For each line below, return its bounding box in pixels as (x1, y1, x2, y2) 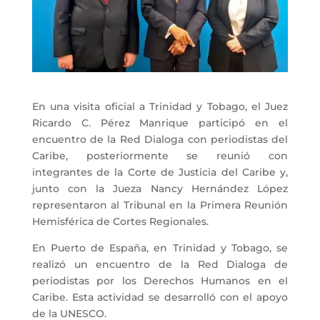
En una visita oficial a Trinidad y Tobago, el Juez (31, 99, 289, 113)
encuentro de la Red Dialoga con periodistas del (31, 132, 289, 146)
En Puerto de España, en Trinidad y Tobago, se (31, 241, 289, 254)
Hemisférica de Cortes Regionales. (31, 214, 209, 228)
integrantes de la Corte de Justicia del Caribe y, (31, 165, 289, 179)
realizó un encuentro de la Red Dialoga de (31, 257, 289, 271)
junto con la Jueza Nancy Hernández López (31, 181, 289, 195)
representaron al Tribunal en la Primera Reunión (31, 198, 289, 211)
